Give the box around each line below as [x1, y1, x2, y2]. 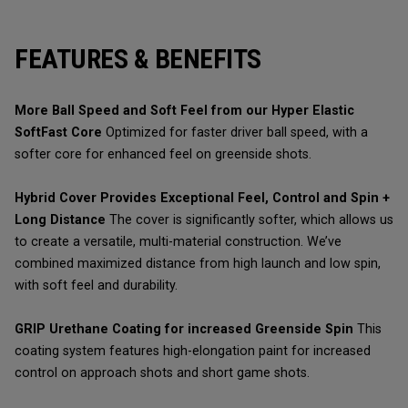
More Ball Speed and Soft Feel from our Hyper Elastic [15, 103, 354, 118]
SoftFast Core [15, 125, 102, 140]
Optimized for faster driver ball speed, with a [102, 125, 368, 140]
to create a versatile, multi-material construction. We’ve [15, 234, 342, 250]
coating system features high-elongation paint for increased [15, 343, 371, 359]
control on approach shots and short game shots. [15, 365, 310, 381]
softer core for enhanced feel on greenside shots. [15, 147, 311, 162]
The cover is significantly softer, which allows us [109, 212, 393, 228]
